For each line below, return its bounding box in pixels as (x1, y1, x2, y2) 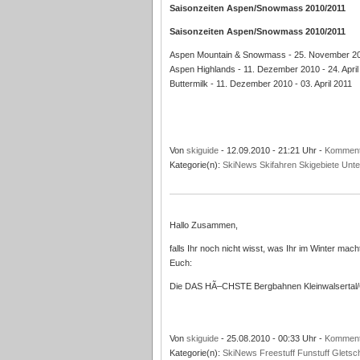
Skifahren (259, 160, 297, 170)
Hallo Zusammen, (169, 220, 238, 230)
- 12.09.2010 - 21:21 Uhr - (218, 145, 325, 155)
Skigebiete (298, 160, 339, 170)
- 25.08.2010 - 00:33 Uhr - (218, 333, 325, 343)
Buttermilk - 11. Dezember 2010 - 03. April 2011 (169, 79, 352, 88)
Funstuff (297, 348, 329, 358)
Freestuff (259, 348, 295, 358)
